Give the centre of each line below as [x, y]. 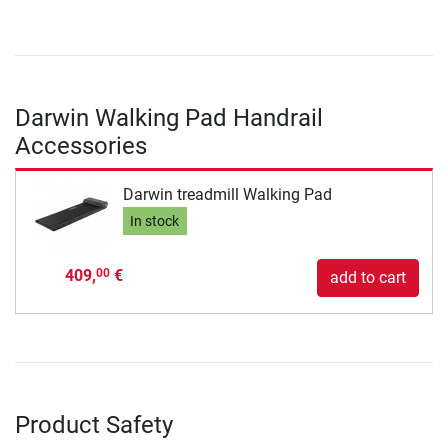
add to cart [368, 277]
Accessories [81, 145]
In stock [155, 221]
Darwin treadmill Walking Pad [227, 195]
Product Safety [94, 424]
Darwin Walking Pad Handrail [169, 117]
